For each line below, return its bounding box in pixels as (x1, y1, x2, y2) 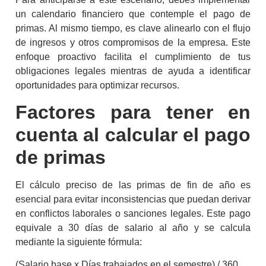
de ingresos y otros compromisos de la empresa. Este (15, 37, 251, 47)
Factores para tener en (15, 101, 251, 123)
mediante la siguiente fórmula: (15, 236, 142, 247)
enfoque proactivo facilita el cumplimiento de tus (15, 51, 251, 62)
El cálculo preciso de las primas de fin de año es (15, 179, 251, 190)
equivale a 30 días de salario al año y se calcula (15, 222, 251, 233)
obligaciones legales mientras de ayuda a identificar (15, 65, 251, 76)
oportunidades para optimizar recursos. (15, 80, 179, 90)
